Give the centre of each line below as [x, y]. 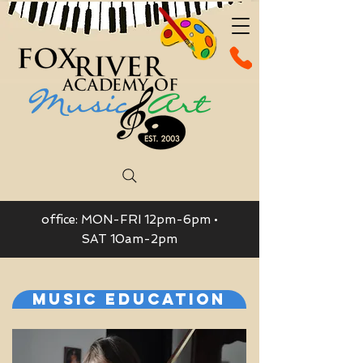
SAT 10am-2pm [129, 239]
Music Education [129, 299]
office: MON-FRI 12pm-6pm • [129, 220]
